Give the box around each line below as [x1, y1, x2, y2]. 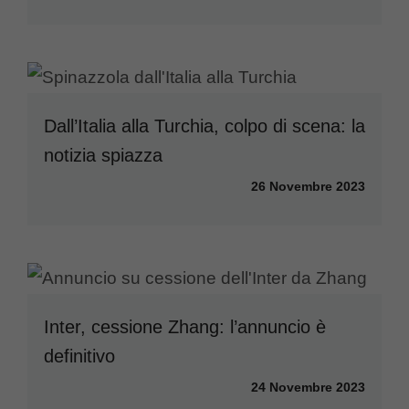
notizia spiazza [44, 144, 163, 165]
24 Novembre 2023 [251, 379, 365, 394]
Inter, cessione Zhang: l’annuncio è [44, 316, 326, 337]
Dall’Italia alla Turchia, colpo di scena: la [44, 115, 365, 136]
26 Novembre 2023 [251, 178, 365, 194]
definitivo [44, 345, 115, 366]
